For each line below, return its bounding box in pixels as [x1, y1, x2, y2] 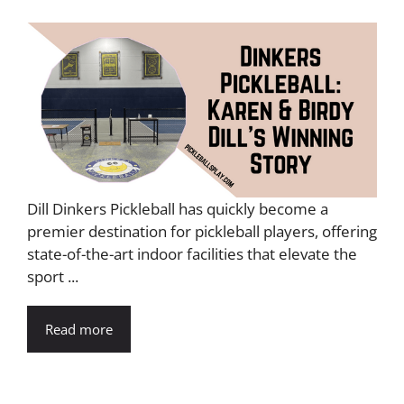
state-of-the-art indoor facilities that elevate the [27, 243, 357, 264]
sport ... [27, 265, 78, 287]
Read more [45, 319, 113, 338]
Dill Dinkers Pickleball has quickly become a [27, 197, 328, 219]
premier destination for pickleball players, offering [27, 220, 377, 242]
